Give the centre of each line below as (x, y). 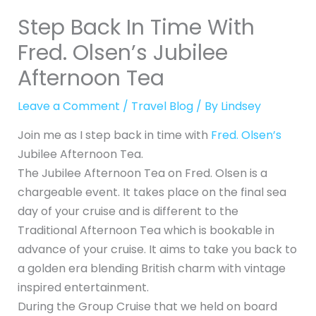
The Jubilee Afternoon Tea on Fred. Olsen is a (142, 174)
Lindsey (241, 107)
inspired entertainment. (83, 288)
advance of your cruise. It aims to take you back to (157, 250)
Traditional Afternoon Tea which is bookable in (146, 231)
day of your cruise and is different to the (128, 212)
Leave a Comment (68, 107)
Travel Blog (162, 107)
